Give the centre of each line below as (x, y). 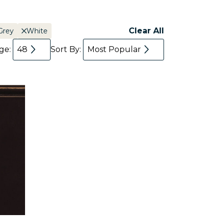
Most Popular (114, 49)
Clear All (146, 31)
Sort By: (67, 49)
